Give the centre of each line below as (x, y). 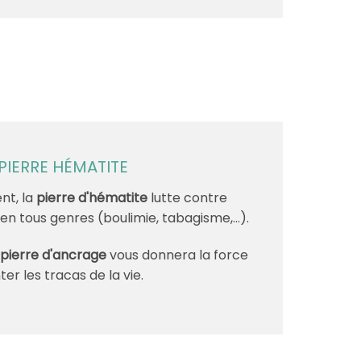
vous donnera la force (178, 255)
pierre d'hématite (92, 198)
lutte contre (188, 198)
